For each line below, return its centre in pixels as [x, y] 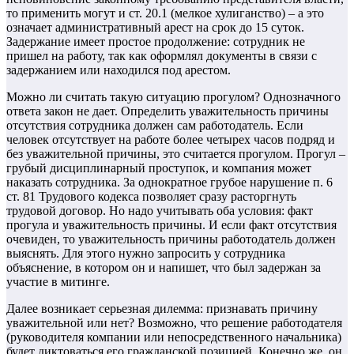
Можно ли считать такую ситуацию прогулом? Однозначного [173, 97]
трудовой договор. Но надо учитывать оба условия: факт [160, 211]
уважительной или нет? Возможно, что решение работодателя [174, 323]
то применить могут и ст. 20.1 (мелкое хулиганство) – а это [165, 13]
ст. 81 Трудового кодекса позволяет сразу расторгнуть [151, 197]
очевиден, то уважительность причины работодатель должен [171, 239]
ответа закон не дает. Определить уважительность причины [168, 111]
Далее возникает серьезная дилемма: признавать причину [162, 309]
